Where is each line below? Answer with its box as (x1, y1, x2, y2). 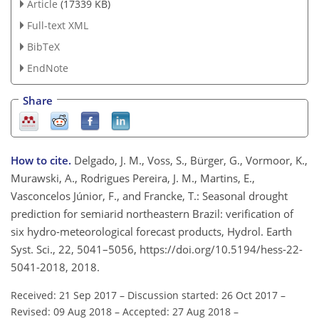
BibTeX (26, 39, 60, 53)
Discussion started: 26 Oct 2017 (127, 288, 278, 302)
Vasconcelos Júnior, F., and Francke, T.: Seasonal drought (11, 188, 288, 203)
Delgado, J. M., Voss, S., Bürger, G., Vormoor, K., (74, 152, 308, 167)
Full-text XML (26, 19, 88, 33)
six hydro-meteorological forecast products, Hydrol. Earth (11, 224, 292, 239)
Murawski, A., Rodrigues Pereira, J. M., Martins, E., (11, 170, 255, 185)
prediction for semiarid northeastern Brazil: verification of (11, 206, 293, 221)
